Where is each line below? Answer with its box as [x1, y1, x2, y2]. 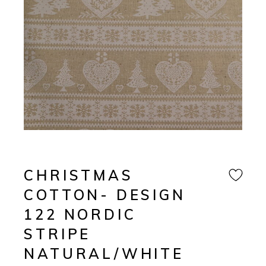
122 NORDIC [24, 205, 137, 224]
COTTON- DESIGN [24, 186, 186, 204]
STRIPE [24, 225, 91, 243]
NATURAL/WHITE [24, 245, 184, 263]
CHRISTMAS [24, 166, 134, 185]
